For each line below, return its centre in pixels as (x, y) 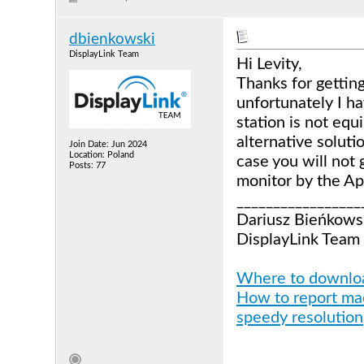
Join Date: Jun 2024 (108, 144)
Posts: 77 (87, 165)
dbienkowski (112, 39)
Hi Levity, (269, 65)
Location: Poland (102, 155)
